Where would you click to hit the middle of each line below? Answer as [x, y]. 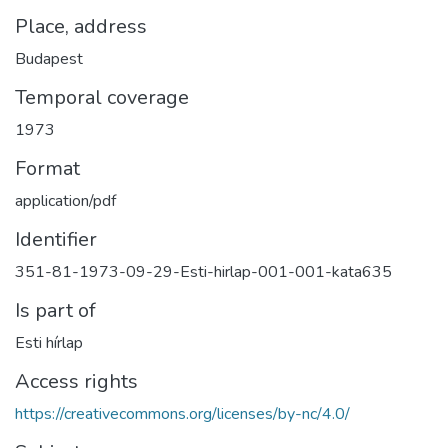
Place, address [81, 26]
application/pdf [65, 200]
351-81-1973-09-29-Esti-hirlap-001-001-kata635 [203, 271]
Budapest [49, 58]
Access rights [76, 381]
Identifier [56, 239]
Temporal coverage [102, 97]
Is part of [55, 310]
